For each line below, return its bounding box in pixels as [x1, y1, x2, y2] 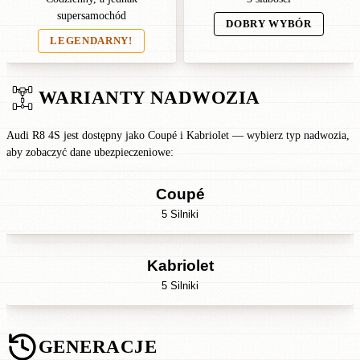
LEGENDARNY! [50, 35, 133, 47]
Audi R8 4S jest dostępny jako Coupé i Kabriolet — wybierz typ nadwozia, [6, 129, 350, 141]
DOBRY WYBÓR [226, 18, 312, 30]
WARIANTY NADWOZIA [39, 88, 260, 108]
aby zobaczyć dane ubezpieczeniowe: [6, 146, 174, 158]
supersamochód [56, 10, 126, 22]
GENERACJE [39, 337, 157, 357]
